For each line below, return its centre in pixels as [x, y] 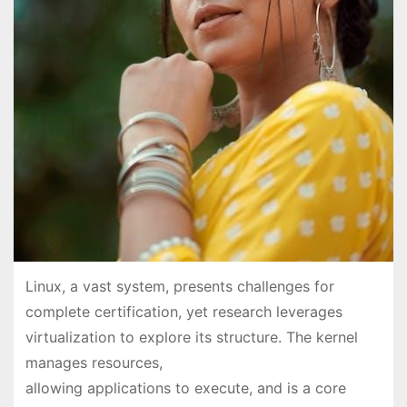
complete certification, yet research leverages [184, 312]
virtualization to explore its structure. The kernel [191, 338]
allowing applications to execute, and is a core [185, 388]
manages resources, [94, 363]
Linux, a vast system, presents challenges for [179, 287]
